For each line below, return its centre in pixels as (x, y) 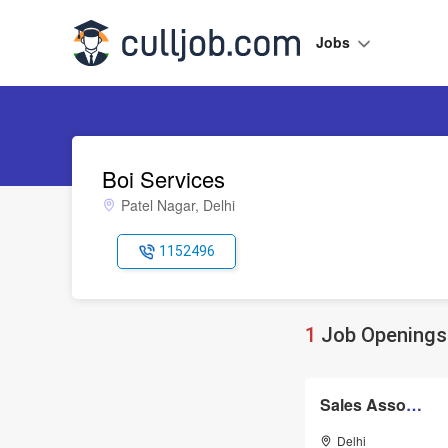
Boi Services (163, 178)
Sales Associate (414, 405)
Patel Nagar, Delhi (178, 205)
